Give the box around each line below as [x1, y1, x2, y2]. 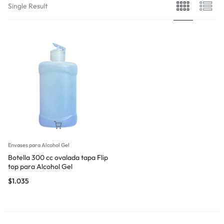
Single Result [8, 1, 47, 10]
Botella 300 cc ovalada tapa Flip [8, 152, 108, 162]
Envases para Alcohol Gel [8, 141, 69, 148]
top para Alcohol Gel [8, 161, 72, 171]
